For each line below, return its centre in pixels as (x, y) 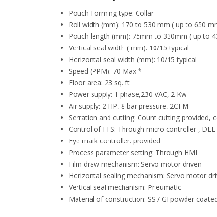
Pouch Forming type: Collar (111, 13)
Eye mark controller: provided (115, 141)
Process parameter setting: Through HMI (133, 152)
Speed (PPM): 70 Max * (105, 71)
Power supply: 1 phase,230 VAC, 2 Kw (128, 94)
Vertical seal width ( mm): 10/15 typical (129, 48)
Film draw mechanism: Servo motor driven (135, 164)
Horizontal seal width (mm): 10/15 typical (133, 59)
